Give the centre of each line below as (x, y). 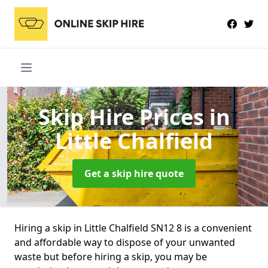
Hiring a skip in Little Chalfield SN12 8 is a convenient (133, 228)
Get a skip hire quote (134, 173)
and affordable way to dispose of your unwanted (125, 242)
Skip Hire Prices (124, 117)
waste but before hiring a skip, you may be (111, 256)
